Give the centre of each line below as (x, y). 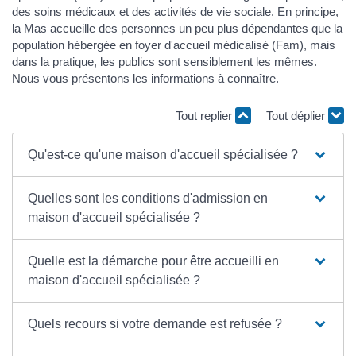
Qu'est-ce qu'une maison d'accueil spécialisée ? (163, 154)
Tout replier (205, 116)
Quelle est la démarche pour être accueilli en (154, 261)
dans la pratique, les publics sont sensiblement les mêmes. (164, 61)
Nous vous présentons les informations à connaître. (145, 78)
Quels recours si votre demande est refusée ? (155, 323)
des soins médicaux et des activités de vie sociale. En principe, (175, 11)
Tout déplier (297, 116)
